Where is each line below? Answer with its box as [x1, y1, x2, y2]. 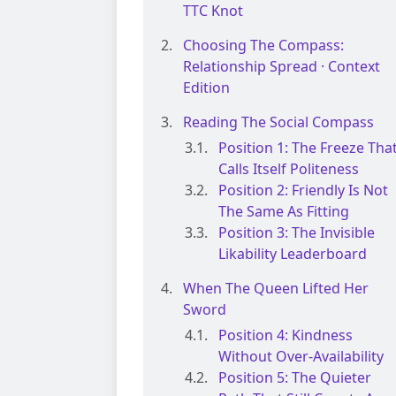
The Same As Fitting [218, 202, 349, 222]
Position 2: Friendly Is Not [218, 180, 388, 201]
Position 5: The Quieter [218, 368, 371, 388]
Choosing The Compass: [183, 35, 344, 56]
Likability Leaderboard [218, 244, 367, 264]
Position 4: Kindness [218, 325, 353, 346]
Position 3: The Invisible [218, 223, 375, 243]
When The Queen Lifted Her [183, 278, 369, 299]
